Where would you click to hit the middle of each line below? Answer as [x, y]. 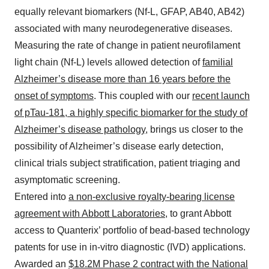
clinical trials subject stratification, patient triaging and [127, 163]
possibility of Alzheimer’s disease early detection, [119, 146]
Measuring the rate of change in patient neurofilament [127, 45]
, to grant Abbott [198, 213]
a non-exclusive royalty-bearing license [152, 197]
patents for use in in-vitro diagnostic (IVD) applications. [130, 247]
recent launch [221, 96]
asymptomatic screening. [67, 180]
